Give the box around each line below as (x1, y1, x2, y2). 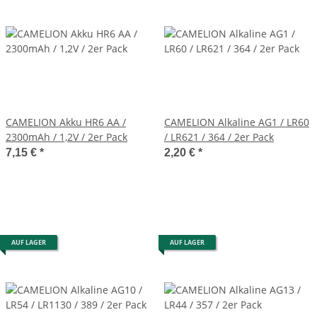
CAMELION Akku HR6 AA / (6, 115, 126, 129)
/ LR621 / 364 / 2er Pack (164, 129, 274, 144)
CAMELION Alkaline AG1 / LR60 (164, 115, 309, 129)
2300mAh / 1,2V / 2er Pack (6, 129, 127, 144)
